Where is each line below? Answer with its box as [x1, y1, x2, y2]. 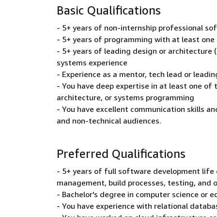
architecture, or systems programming [57, 93, 194, 102]
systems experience [57, 58, 127, 67]
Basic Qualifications [57, 3, 161, 17]
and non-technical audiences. [57, 116, 161, 125]
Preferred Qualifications [57, 147, 186, 160]
